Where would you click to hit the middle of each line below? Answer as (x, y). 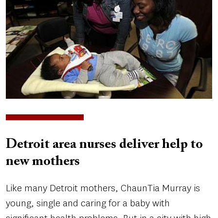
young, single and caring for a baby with (88, 203)
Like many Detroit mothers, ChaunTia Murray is (103, 188)
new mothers (43, 162)
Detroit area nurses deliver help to (104, 145)
